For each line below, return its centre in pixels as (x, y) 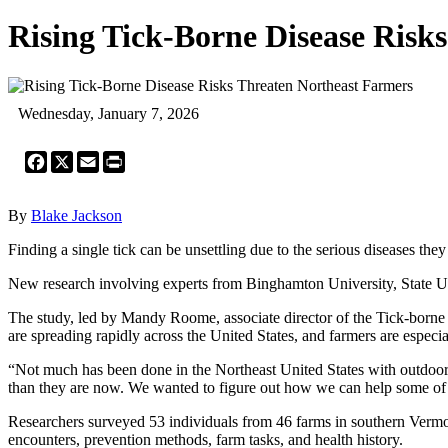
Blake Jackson (76, 215)
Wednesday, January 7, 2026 (108, 113)
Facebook (78, 158)
